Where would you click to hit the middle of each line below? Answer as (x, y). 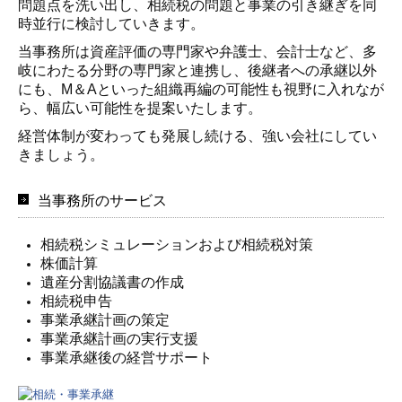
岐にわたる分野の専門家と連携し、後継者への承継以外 (197, 70)
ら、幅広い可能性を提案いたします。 (140, 108)
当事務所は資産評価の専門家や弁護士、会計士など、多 (197, 51)
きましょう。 (61, 154)
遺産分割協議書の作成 (112, 282)
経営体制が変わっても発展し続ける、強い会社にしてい (197, 135)
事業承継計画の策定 (105, 319)
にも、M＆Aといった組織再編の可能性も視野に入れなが (201, 89)
